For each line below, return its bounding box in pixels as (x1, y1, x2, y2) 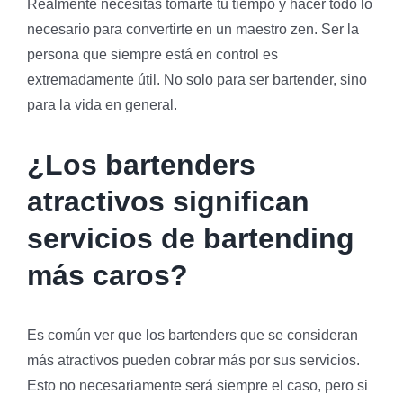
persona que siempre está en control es (27, 46, 278, 62)
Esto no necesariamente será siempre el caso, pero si (27, 377, 368, 393)
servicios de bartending (27, 221, 354, 255)
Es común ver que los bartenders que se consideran (27, 327, 358, 343)
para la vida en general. (27, 96, 177, 112)
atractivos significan (27, 184, 309, 218)
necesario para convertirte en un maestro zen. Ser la (27, 21, 359, 37)
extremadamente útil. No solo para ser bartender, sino (27, 71, 367, 87)
